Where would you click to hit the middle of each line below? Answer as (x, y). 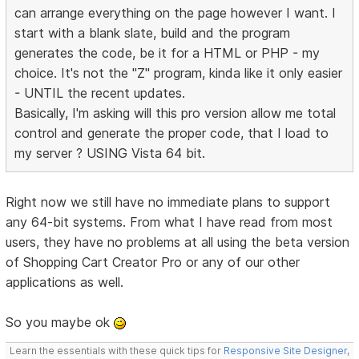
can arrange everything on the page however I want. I (175, 12)
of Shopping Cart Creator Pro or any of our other (153, 262)
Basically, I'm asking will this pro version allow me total (175, 113)
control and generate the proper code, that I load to (172, 133)
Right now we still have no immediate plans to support (168, 202)
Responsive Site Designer (286, 350)
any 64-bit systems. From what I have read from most (169, 222)
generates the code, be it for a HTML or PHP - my (167, 52)
